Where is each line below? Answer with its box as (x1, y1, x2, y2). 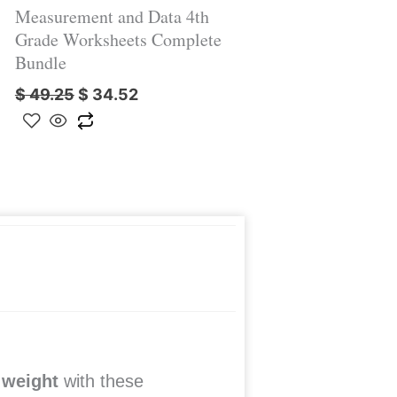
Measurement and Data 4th (14, 4, 209, 28)
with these (64, 370, 144, 391)
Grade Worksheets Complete (14, 27, 222, 51)
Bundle (14, 50, 66, 74)
